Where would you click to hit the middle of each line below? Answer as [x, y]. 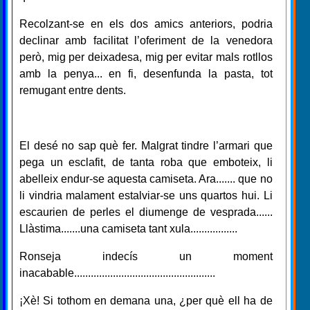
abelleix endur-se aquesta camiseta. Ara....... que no [146, 179]
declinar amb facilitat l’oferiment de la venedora [146, 40]
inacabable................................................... [117, 273]
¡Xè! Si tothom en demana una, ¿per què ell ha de [146, 300]
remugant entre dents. [73, 90]
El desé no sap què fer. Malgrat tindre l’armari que [146, 145]
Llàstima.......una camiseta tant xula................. [128, 228]
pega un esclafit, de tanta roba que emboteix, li [146, 162]
